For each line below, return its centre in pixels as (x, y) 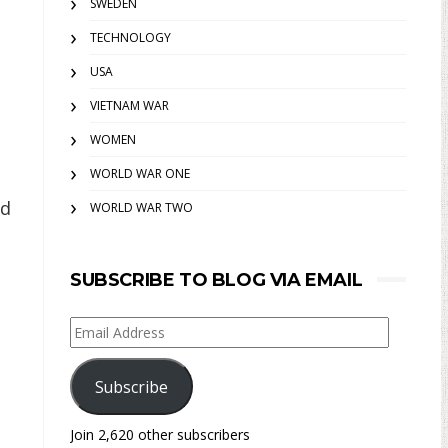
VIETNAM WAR (129, 105)
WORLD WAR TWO (141, 207)
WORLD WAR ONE (140, 173)
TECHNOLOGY (130, 37)
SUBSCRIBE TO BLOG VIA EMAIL (216, 280)
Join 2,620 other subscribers (160, 434)
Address (98, 353)
